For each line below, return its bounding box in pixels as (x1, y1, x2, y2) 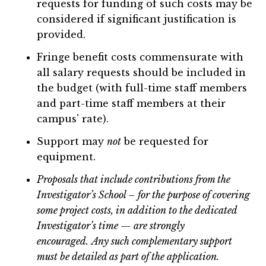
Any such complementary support (91, 235, 233, 248)
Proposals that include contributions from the (37, 173, 231, 186)
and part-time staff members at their (37, 97, 226, 110)
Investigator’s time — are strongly (37, 220, 185, 232)
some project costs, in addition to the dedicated (37, 204, 237, 217)
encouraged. (37, 235, 89, 248)
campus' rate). (37, 113, 109, 125)
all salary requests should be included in (37, 66, 246, 79)
